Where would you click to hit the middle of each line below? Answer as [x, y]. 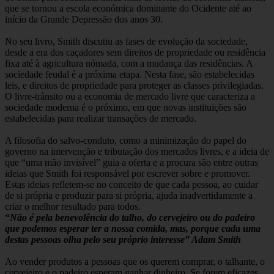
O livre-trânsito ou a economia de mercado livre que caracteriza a [130, 97]
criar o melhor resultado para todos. [73, 207]
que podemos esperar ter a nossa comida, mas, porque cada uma [133, 229]
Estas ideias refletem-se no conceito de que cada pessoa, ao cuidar [131, 185]
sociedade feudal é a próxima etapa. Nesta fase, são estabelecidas [130, 75]
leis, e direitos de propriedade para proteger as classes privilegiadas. [134, 86]
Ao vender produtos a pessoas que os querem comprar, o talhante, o [135, 262]
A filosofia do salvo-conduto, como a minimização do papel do [126, 141]
